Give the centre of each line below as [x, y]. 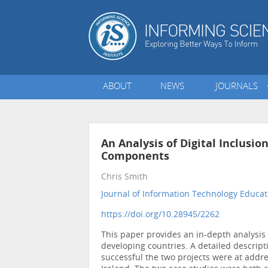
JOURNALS [239, 87]
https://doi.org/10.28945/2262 [160, 215]
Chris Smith [124, 178]
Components [135, 157]
